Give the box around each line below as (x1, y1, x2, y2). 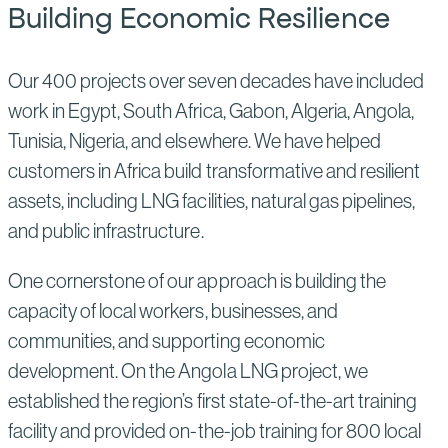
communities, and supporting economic (8, 328, 325, 354)
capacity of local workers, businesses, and (8, 298, 338, 324)
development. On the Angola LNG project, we (8, 358, 368, 384)
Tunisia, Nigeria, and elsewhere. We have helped (8, 128, 381, 154)
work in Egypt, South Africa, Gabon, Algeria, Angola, (8, 98, 415, 124)
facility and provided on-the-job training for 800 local (8, 418, 422, 444)
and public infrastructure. (8, 218, 207, 244)
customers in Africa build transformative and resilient (8, 158, 421, 184)
